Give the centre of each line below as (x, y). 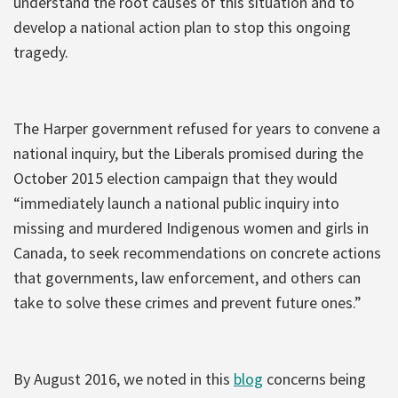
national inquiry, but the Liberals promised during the (188, 153)
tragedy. (41, 52)
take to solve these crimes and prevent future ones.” (187, 302)
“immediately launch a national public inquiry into (176, 203)
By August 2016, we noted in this (123, 378)
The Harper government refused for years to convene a (197, 128)
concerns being (314, 378)
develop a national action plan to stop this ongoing (182, 27)
